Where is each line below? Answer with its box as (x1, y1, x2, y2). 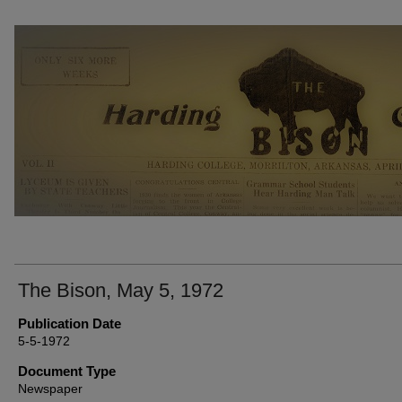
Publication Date (18, 316, 121, 331)
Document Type (18, 363, 116, 379)
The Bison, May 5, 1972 (18, 279, 223, 301)
